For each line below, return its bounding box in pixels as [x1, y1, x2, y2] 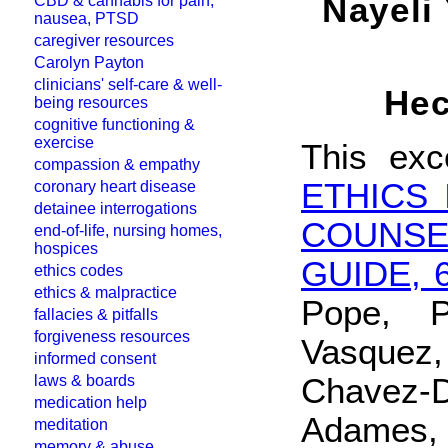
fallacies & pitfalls [34, 306, 158, 323]
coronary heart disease [34, 178, 196, 195]
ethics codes [34, 262, 123, 279]
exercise [34, 134, 94, 151]
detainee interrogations [34, 200, 197, 217]
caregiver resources [34, 32, 174, 49]
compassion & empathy [34, 156, 200, 173]
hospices [34, 240, 98, 257]
